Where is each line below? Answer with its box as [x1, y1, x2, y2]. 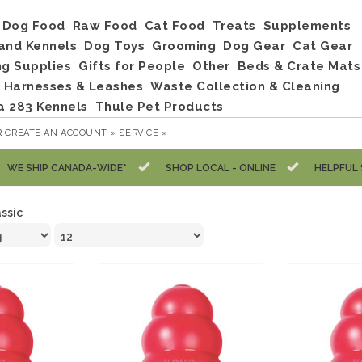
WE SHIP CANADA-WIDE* [6, 162, 127, 174]
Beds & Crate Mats [237, 59, 360, 74]
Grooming [152, 39, 216, 53]
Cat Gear [293, 39, 352, 53]
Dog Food [2, 19, 65, 33]
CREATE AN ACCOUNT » [5, 128, 116, 138]
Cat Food [144, 19, 205, 33]
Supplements [263, 19, 351, 33]
